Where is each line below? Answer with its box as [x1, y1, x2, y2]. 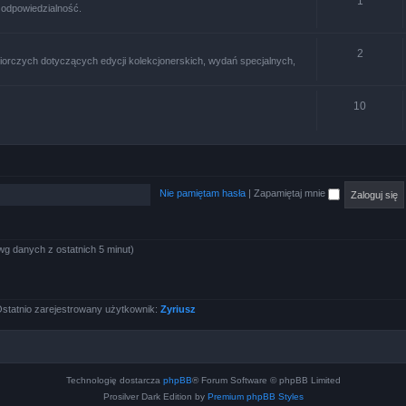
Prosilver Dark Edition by [102, 391, 208, 401]
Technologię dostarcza [65, 375, 163, 385]
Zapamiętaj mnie [253, 188, 328, 199]
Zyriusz [160, 303, 196, 314]
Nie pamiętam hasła [159, 188, 246, 199]
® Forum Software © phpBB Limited [191, 375, 341, 385]
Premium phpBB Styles [207, 391, 304, 401]
